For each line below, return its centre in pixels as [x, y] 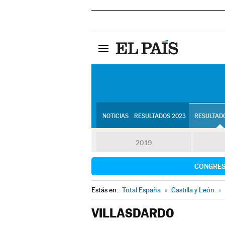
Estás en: [105, 190]
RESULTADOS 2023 [160, 116]
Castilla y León [193, 190]
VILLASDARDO [133, 213]
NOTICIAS [115, 116]
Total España [141, 190]
